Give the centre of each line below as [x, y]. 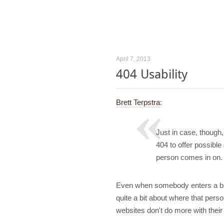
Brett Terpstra [138, 102]
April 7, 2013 [133, 59]
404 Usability [152, 74]
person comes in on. [189, 157]
